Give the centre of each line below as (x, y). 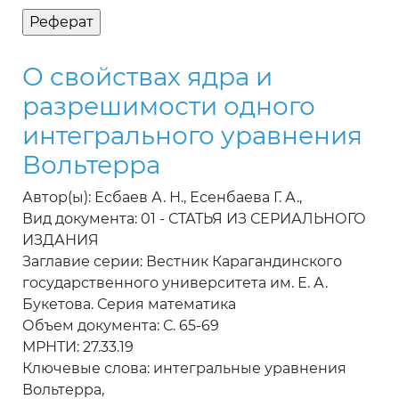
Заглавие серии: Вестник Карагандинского (182, 262)
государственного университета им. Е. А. (175, 283)
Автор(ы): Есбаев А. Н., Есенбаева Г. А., (162, 198)
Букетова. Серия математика (129, 305)
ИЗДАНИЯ (61, 240)
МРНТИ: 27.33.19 (78, 347)
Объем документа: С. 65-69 (121, 326)
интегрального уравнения (192, 136)
